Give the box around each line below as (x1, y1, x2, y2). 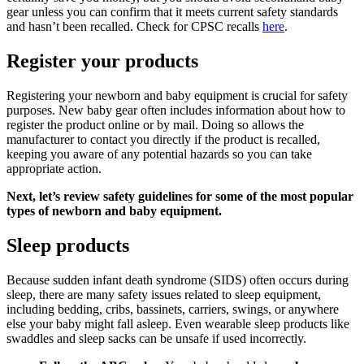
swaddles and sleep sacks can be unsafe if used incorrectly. (6, 331, 306, 345)
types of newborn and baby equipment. (6, 204, 222, 219)
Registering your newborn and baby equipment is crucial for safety (6, 89, 348, 103)
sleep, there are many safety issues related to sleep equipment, (6, 287, 321, 301)
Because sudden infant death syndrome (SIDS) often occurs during (6, 272, 349, 287)
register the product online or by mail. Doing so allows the (6, 118, 304, 132)
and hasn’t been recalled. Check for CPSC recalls (6, 19, 262, 34)
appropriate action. (6, 162, 102, 176)
